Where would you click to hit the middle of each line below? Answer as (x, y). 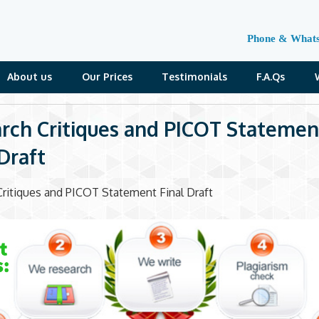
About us (30, 76)
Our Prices (107, 76)
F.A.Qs (271, 76)
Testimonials (195, 76)
